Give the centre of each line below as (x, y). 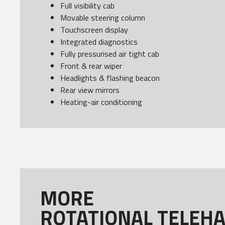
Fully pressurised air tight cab (110, 54)
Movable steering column (103, 18)
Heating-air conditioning (101, 102)
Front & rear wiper (91, 66)
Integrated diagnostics (99, 42)
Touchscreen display (94, 30)
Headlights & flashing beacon (110, 78)
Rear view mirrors (90, 90)
